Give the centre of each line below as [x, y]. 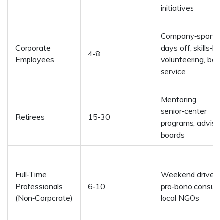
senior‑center [184, 111]
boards [173, 135]
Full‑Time [31, 175]
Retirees [30, 117]
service [173, 71]
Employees [35, 60]
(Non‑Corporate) [44, 198]
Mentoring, [179, 99]
